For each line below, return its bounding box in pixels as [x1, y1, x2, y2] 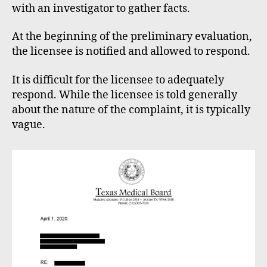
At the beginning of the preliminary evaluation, [12, 30, 252, 44]
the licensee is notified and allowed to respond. [12, 45, 250, 58]
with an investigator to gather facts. [12, 1, 190, 15]
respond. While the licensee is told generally [12, 88, 237, 102]
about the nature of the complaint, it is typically [12, 103, 250, 117]
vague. [12, 117, 45, 132]
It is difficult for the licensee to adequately [12, 73, 224, 87]
